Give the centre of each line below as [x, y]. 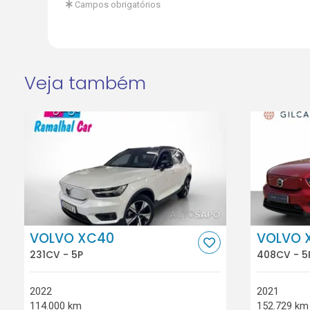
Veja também [85, 83]
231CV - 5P [57, 254]
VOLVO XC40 [72, 239]
